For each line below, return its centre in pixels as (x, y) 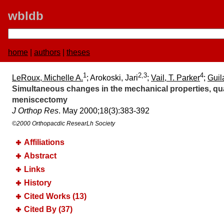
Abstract (40, 156)
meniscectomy (40, 100)
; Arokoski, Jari (112, 78)
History (38, 182)
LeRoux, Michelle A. (47, 78)
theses (78, 52)
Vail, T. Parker (175, 78)
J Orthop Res (35, 111)
